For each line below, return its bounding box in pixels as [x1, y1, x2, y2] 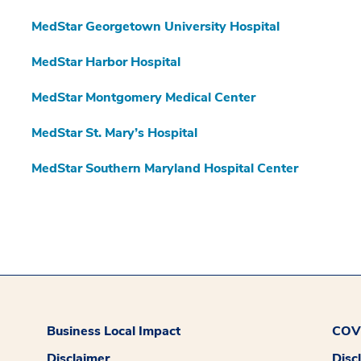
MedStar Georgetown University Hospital [31, 18, 280, 36]
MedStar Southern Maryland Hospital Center [31, 160, 298, 178]
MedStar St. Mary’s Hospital [31, 124, 197, 143]
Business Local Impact [47, 322, 181, 341]
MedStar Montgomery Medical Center [31, 89, 255, 107]
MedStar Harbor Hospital [31, 53, 180, 72]
